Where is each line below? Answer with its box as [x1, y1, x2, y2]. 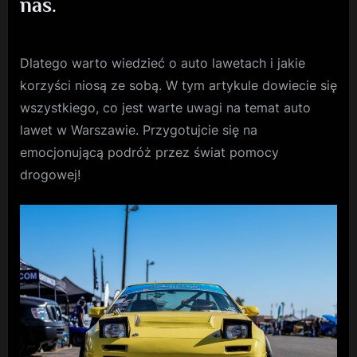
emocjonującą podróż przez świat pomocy [20, 143, 279, 160]
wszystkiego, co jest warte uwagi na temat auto [20, 99, 311, 116]
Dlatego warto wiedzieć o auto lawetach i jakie [20, 54, 305, 71]
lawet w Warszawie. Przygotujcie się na [20, 121, 257, 138]
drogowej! [20, 166, 80, 182]
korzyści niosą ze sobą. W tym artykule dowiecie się [20, 76, 337, 93]
